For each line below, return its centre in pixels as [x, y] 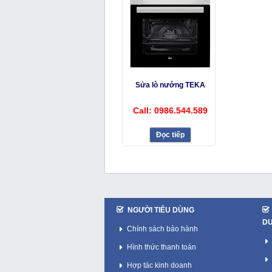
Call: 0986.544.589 [171, 111]
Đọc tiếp [171, 135]
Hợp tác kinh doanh [159, 265]
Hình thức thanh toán [161, 247]
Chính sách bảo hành [162, 229]
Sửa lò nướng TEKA [171, 85]
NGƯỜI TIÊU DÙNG [161, 210]
